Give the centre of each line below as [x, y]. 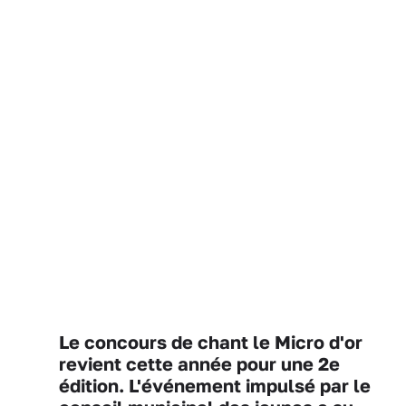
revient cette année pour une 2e [199, 363]
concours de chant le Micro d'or [223, 342]
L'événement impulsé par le [247, 385]
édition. [92, 385]
